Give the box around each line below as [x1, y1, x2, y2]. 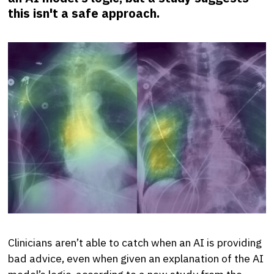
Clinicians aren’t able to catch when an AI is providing [8, 235, 262, 250]
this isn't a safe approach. [8, 4, 160, 21]
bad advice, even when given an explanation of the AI [8, 251, 264, 265]
